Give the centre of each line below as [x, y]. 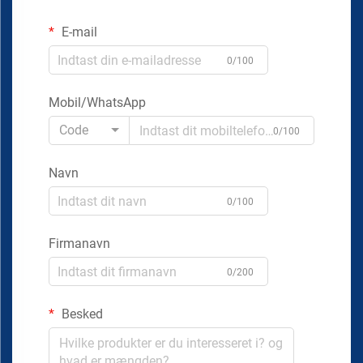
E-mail [78, 32]
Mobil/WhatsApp [97, 103]
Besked [81, 314]
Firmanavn [79, 244]
